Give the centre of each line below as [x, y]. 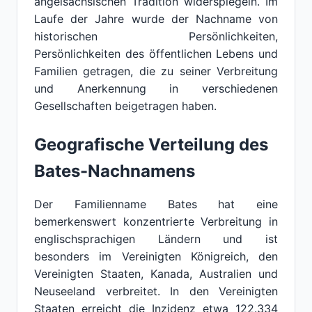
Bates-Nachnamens [115, 171]
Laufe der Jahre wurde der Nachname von [156, 19]
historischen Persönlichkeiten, [156, 36]
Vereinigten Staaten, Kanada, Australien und [156, 274]
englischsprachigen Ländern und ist [156, 239]
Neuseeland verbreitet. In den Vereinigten [156, 291]
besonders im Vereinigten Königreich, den [156, 256]
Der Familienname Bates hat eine [156, 204]
